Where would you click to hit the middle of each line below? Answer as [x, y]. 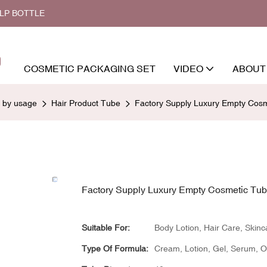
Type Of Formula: [115, 248]
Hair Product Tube [86, 103]
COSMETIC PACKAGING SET [90, 68]
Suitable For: [106, 227]
